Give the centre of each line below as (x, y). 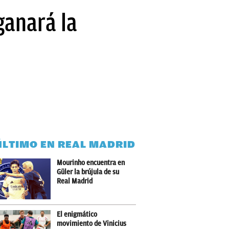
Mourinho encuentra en (91, 163)
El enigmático (77, 214)
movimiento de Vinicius (91, 224)
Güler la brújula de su (88, 172)
